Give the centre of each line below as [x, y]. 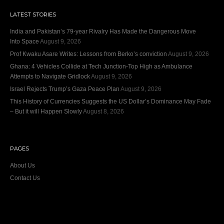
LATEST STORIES [33, 14]
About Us [22, 165]
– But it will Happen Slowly [46, 111]
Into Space [24, 41]
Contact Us [25, 178]
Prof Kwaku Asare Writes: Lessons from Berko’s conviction [88, 54]
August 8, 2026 [103, 111]
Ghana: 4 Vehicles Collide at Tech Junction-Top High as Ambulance [101, 66]
